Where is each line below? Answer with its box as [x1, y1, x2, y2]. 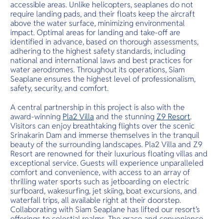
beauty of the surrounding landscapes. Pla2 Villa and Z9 [10, 139, 203, 150]
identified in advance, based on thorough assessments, [10, 36, 199, 47]
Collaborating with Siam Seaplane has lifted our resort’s [10, 204, 200, 215]
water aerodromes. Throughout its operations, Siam [10, 64, 185, 75]
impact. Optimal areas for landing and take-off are [10, 27, 181, 38]
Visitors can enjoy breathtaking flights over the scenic [10, 121, 195, 131]
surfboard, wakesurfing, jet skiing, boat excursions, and [10, 186, 197, 197]
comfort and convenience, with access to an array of [10, 167, 191, 178]
